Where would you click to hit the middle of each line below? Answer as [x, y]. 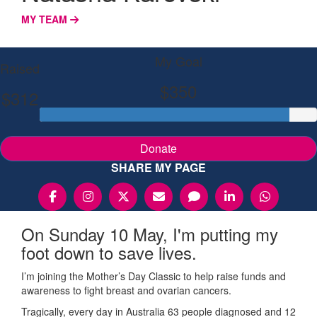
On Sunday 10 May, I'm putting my [150, 234]
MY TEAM [46, 19]
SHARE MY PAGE [158, 167]
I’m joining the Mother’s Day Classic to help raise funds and [154, 276]
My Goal [178, 60]
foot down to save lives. [109, 252]
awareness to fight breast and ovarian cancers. [126, 290]
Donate [158, 148]
